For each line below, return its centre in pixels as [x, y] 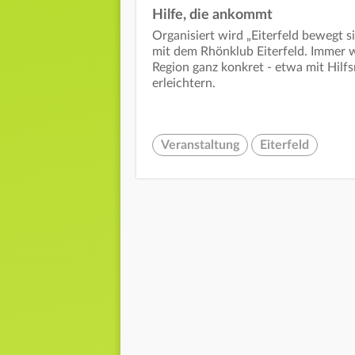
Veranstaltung [200, 145]
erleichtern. [185, 84]
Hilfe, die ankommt [212, 15]
